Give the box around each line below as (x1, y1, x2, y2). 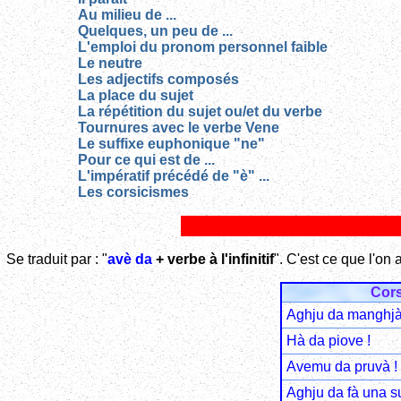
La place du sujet (78, 88, 193, 104)
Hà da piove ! (286, 332, 371, 348)
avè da (107, 251, 152, 267)
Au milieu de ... (78, 7, 176, 23)
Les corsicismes (78, 184, 189, 200)
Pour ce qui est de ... (78, 152, 215, 168)
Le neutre (78, 55, 142, 72)
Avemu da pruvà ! (286, 358, 397, 374)
